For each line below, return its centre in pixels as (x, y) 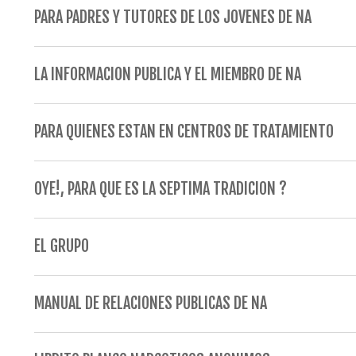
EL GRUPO (61, 246)
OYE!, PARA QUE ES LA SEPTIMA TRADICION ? (160, 189)
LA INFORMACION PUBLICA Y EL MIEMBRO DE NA (167, 74)
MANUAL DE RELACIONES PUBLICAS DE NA (150, 303)
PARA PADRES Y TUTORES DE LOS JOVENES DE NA (172, 17)
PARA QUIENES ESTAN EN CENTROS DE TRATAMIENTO (184, 132)
